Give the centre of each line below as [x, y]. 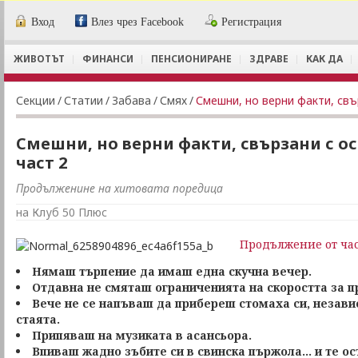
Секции [36, 100]
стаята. [38, 319]
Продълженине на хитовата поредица [119, 188]
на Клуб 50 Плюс [62, 212]
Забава [131, 100]
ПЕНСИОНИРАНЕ [191, 59]
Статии [84, 100]
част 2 [42, 163]
